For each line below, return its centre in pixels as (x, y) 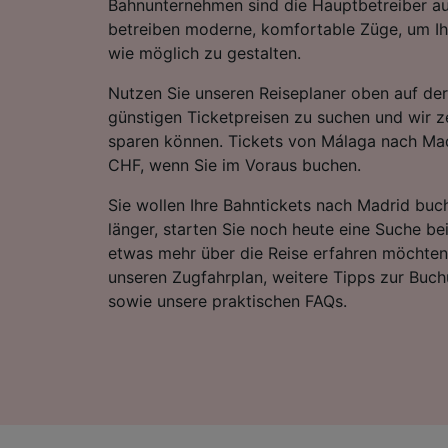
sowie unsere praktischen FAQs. (227, 300)
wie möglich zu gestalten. (204, 52)
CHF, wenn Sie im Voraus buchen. (234, 164)
